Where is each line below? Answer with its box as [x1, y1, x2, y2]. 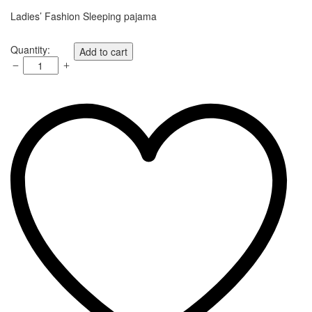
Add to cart [79, 44, 127, 58]
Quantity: [10, 42, 50, 56]
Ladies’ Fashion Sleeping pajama [10, 8, 157, 23]
